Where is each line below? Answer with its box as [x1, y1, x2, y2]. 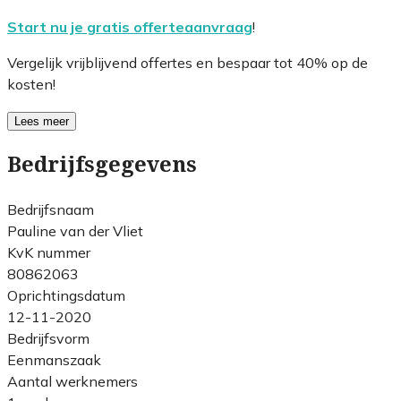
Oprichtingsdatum [7, 286, 125, 304]
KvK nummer [7, 243, 90, 261]
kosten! [7, 74, 55, 93]
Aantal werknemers [7, 371, 138, 390]
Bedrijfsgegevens [7, 151, 197, 177]
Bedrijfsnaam [7, 200, 94, 218]
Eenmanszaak [7, 350, 101, 369]
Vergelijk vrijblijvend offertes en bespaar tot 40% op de [7, 53, 368, 72]
